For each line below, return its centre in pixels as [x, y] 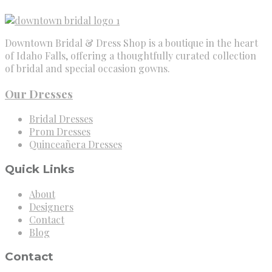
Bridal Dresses [61, 119]
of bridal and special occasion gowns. [87, 68]
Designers [51, 206]
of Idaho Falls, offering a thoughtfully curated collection [131, 55]
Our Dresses [39, 93]
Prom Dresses [60, 132]
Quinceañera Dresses [76, 144]
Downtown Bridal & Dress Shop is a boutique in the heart [131, 42]
